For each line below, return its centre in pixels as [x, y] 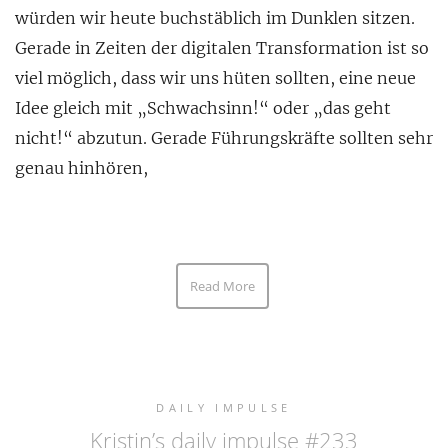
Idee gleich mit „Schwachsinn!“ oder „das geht [203, 108]
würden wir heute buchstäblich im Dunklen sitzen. [215, 18]
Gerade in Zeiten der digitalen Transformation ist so [222, 48]
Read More [222, 286]
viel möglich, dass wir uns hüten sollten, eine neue [215, 78]
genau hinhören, [81, 168]
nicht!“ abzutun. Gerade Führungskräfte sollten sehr [224, 138]
